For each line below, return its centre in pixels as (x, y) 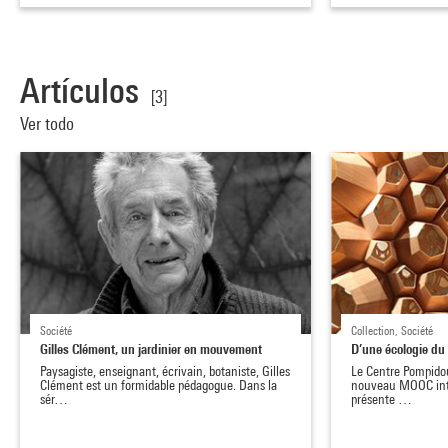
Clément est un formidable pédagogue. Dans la (158, 385)
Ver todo (49, 124)
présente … (382, 399)
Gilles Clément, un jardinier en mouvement (151, 349)
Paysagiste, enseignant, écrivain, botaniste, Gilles (165, 371)
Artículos (79, 91)
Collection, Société (392, 331)
